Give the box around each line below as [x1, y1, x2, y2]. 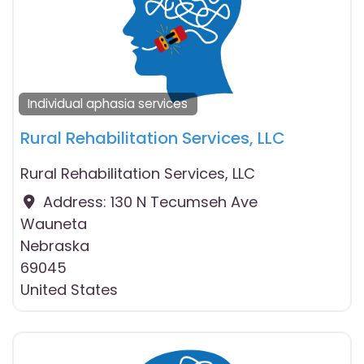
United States [20, 279, 118, 300]
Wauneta [20, 214, 87, 234]
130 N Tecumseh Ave [110, 192, 258, 212]
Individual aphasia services [28, 95, 188, 113]
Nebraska [20, 236, 89, 256]
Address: [42, 192, 110, 212]
